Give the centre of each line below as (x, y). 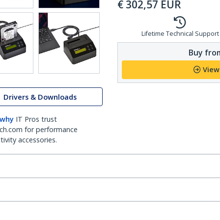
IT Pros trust (36, 119)
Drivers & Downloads (40, 97)
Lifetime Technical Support (180, 34)
